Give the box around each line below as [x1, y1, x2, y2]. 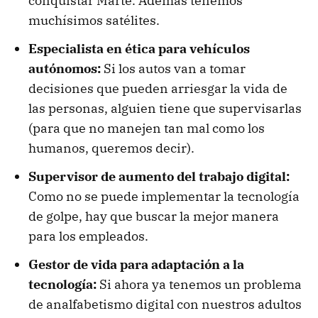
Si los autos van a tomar [104, 60, 246, 77]
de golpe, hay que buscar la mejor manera [28, 208, 279, 225]
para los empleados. [28, 228, 148, 245]
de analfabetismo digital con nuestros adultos [28, 296, 302, 313]
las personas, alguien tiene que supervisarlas [28, 100, 302, 117]
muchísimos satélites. [28, 12, 160, 29]
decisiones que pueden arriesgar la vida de [28, 80, 287, 97]
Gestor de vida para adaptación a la [28, 256, 244, 273]
